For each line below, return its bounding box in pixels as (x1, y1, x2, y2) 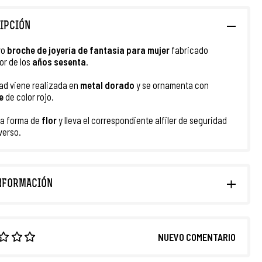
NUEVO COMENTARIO (158, 231, 236, 243)
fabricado (170, 44, 208, 56)
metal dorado (78, 79, 135, 91)
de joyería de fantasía (37, 44, 125, 56)
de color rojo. (5, 91, 54, 102)
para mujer (126, 44, 170, 56)
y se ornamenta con (135, 79, 209, 91)
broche (7, 44, 35, 56)
